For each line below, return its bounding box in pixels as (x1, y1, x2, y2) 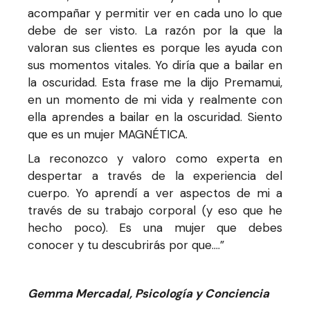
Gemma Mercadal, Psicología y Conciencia (28, 286, 270, 301)
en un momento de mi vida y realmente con (28, 92, 282, 107)
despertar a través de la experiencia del (28, 168, 282, 183)
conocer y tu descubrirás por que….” (28, 237, 225, 253)
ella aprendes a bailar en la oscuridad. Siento (28, 109, 282, 125)
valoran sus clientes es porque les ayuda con (28, 40, 282, 55)
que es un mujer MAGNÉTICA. (28, 127, 188, 142)
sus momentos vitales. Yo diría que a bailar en (28, 57, 282, 73)
